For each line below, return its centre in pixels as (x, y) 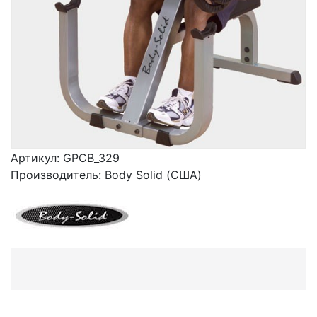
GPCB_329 (91, 158)
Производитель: (58, 175)
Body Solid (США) (153, 175)
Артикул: (37, 158)
